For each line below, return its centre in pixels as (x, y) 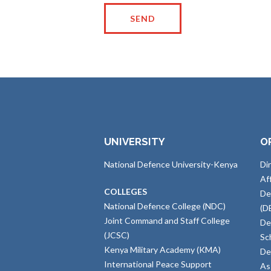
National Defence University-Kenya (171, 165)
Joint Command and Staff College (167, 221)
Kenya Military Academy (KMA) (162, 250)
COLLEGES (126, 192)
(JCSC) (117, 235)
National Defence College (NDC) (165, 206)
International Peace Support (158, 264)
